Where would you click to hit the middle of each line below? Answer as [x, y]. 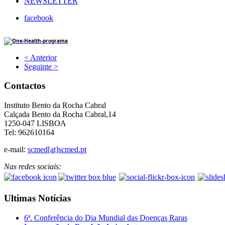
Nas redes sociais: [33, 167]
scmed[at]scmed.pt [57, 150]
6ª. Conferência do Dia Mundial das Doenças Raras [106, 217]
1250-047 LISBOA [35, 124]
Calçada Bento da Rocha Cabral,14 [60, 115]
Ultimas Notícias [37, 198]
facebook [39, 18]
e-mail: [16, 150]
